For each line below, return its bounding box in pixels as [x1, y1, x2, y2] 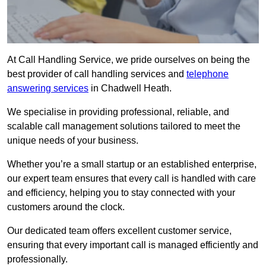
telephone [186, 69, 229, 80]
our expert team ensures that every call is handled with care [7, 173, 256, 184]
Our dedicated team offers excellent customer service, [7, 226, 232, 236]
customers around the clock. [7, 202, 125, 213]
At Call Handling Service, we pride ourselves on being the [7, 55, 250, 65]
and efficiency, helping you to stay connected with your [7, 188, 235, 198]
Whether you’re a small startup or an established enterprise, [7, 159, 256, 170]
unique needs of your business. [7, 135, 138, 146]
